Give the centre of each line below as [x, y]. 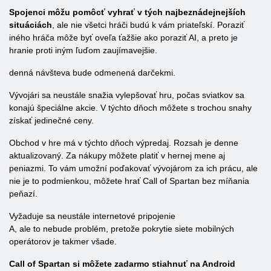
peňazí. [23, 194]
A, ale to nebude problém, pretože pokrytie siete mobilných [122, 229]
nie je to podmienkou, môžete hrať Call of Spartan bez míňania [129, 181]
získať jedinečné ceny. [51, 120]
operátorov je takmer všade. [63, 241]
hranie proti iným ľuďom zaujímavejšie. [83, 50]
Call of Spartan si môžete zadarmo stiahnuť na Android [122, 264]
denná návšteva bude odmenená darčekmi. [92, 73]
